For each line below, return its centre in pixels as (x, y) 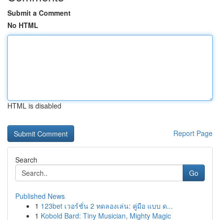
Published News (40, 196)
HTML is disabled (34, 106)
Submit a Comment (39, 13)
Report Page (193, 133)
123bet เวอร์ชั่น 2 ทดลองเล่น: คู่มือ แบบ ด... (107, 206)
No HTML (23, 25)
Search (26, 160)
